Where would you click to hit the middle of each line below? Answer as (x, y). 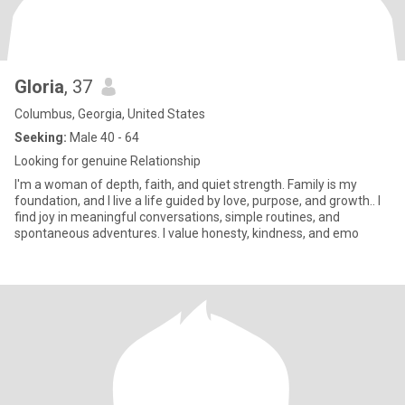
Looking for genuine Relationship (108, 161)
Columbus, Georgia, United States (110, 114)
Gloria (39, 87)
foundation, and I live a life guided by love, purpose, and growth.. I (198, 201)
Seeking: (41, 137)
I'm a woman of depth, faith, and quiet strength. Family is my (186, 184)
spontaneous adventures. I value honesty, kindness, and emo (187, 233)
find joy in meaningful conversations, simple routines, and (177, 217)
